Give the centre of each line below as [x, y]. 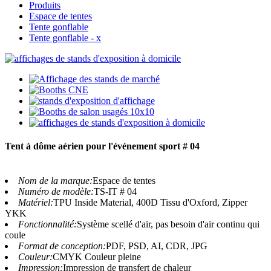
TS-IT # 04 [115, 192]
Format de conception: [62, 246]
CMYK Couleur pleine [97, 257]
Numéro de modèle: [56, 192]
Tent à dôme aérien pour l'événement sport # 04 [102, 146]
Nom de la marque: [55, 181]
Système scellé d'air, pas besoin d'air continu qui [168, 224]
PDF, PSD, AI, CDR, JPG [157, 246]
